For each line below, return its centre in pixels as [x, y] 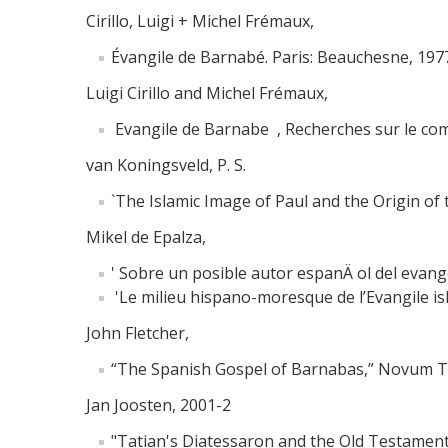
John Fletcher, [137, 332]
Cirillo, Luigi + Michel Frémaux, [200, 20]
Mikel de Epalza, [146, 236]
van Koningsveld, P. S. [168, 164]
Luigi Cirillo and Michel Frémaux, [207, 92]
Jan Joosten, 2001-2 [158, 404]
